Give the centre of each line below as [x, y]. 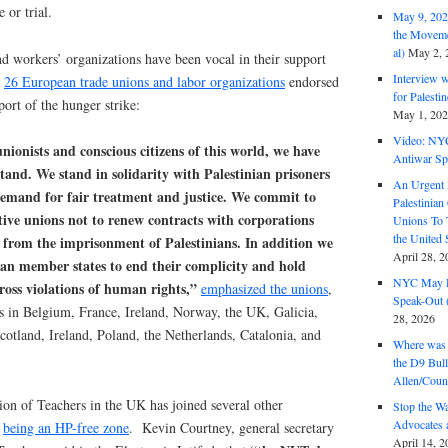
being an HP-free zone [66, 428]
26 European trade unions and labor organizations [144, 81]
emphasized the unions [264, 289]
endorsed [312, 81]
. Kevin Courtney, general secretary [231, 428]
